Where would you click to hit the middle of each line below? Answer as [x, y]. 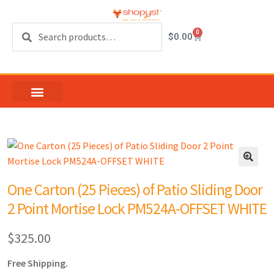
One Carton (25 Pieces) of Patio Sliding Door [135, 190]
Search [27, 29]
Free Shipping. [38, 263]
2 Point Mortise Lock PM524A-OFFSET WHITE [137, 209]
